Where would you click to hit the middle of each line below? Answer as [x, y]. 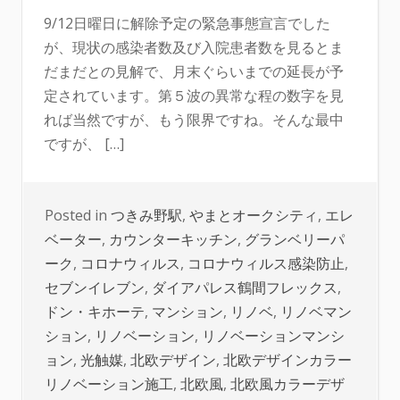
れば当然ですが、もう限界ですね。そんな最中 [194, 120]
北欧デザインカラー [287, 360]
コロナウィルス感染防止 [266, 263]
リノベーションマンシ [273, 336]
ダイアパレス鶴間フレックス [245, 287]
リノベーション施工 [109, 384]
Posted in [78, 215]
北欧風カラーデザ [287, 384]
